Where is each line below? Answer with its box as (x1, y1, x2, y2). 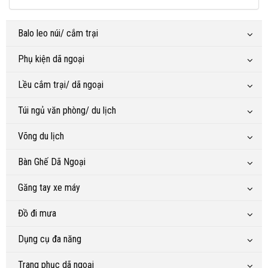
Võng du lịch (18, 130, 64, 142)
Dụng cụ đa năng (18, 233, 81, 245)
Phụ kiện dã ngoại (18, 53, 84, 65)
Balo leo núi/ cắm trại (18, 27, 98, 39)
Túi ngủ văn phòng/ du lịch (18, 104, 116, 116)
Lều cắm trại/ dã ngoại (18, 78, 103, 90)
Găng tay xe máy (18, 181, 80, 193)
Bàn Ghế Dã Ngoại (18, 156, 86, 167)
